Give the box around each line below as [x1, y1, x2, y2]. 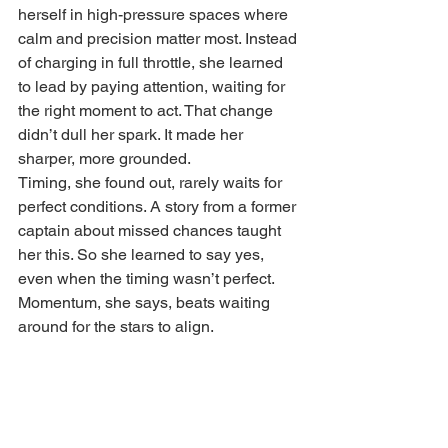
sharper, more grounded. [18, 149, 191, 169]
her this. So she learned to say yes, [18, 245, 268, 265]
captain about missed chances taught [18, 221, 285, 241]
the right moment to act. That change [18, 101, 277, 121]
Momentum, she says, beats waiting [18, 293, 274, 313]
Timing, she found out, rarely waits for [18, 173, 286, 193]
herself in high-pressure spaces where [18, 5, 292, 25]
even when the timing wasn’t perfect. [18, 269, 278, 289]
